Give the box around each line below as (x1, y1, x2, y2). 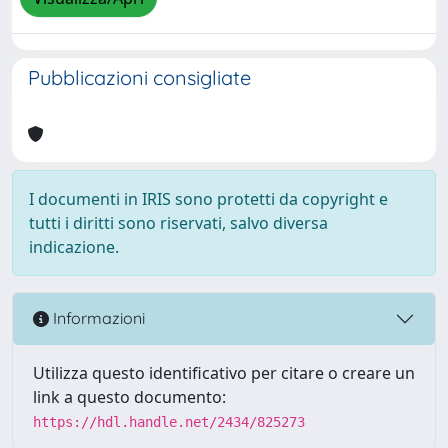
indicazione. (29, 235, 119, 258)
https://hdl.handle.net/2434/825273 (33, 413, 305, 430)
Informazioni (49, 308, 145, 329)
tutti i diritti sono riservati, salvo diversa (29, 211, 328, 234)
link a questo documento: (33, 385, 226, 408)
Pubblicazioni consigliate (28, 64, 251, 90)
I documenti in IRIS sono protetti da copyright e (29, 187, 388, 210)
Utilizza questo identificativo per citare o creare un (33, 361, 415, 384)
